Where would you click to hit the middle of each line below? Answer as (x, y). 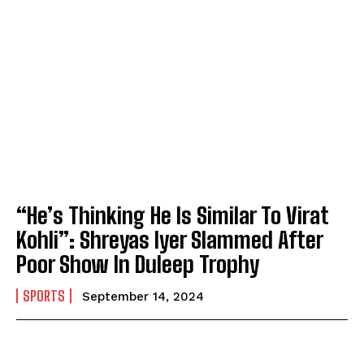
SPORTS (44, 295)
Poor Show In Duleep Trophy (138, 264)
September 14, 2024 (143, 296)
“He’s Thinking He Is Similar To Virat (173, 215)
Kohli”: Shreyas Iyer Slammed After (170, 239)
